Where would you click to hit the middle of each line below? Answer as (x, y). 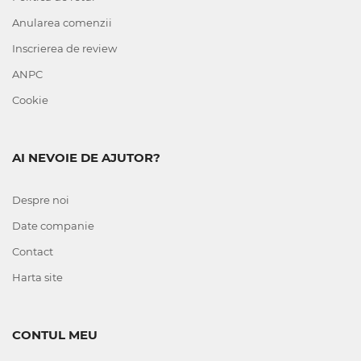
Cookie (30, 100)
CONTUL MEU (55, 335)
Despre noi (41, 200)
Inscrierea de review (64, 48)
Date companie (53, 226)
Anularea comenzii (62, 23)
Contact (33, 251)
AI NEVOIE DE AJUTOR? (86, 158)
